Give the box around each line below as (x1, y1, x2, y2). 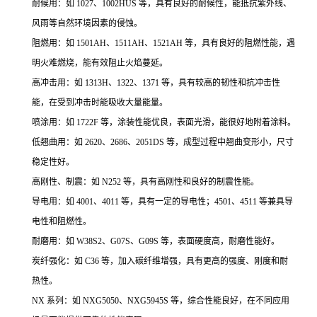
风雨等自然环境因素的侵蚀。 (32, 18, 142, 28)
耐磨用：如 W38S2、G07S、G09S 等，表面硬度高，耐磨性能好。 (32, 236, 279, 246)
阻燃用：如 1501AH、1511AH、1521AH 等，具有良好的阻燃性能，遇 (32, 38, 295, 48)
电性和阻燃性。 (32, 217, 91, 226)
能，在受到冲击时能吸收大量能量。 (32, 98, 168, 108)
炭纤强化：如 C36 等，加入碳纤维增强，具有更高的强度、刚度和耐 (32, 256, 288, 266)
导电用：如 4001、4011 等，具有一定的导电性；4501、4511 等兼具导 (32, 197, 293, 207)
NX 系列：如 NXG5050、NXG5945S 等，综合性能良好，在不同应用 (32, 296, 289, 306)
